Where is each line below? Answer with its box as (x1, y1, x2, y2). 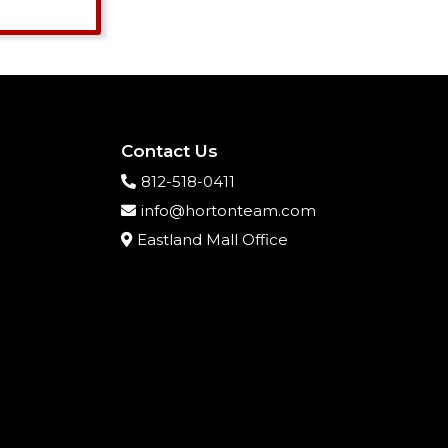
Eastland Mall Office (136, 230, 288, 250)
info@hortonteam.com (140, 201, 316, 221)
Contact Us (120, 141, 218, 162)
